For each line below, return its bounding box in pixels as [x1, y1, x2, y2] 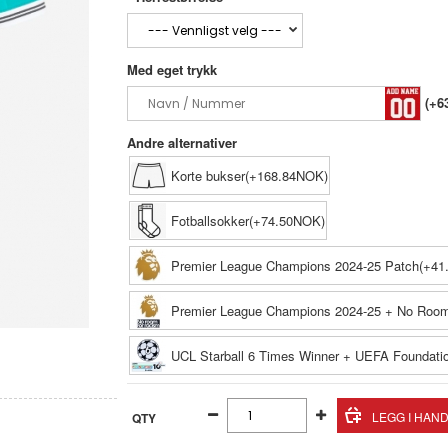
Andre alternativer [126, 133, 237, 152]
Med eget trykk [126, 60, 217, 79]
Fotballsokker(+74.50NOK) [170, 211, 325, 230]
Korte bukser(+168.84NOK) [170, 166, 328, 185]
